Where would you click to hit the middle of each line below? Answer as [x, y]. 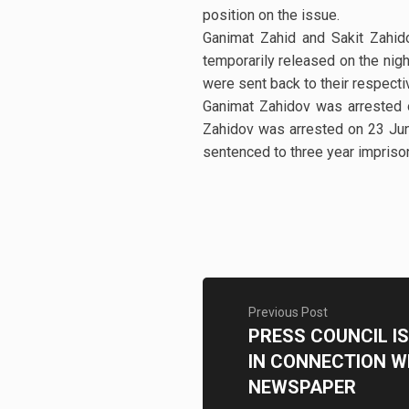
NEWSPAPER [302, 387]
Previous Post [288, 312]
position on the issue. [271, 15]
